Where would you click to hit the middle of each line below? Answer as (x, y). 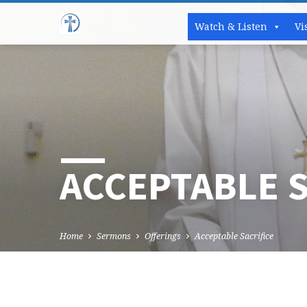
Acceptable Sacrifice (234, 236)
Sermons (114, 236)
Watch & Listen (231, 26)
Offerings (163, 236)
